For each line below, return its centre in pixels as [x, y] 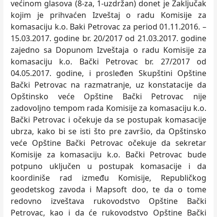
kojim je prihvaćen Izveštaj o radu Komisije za [108, 15]
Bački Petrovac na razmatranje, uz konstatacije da [108, 85]
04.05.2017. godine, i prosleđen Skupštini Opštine [108, 73]
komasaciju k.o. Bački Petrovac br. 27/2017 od [108, 62]
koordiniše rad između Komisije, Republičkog [108, 178]
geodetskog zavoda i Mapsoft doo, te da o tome [108, 189]
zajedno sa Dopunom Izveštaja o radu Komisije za [108, 50]
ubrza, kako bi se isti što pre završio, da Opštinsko [108, 131]
